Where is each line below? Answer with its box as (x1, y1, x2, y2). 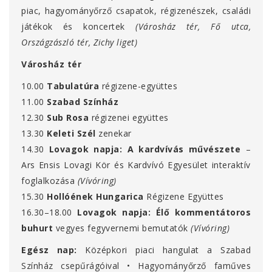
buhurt (21, 222, 53, 234)
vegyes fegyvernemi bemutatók (55, 222, 188, 234)
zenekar (98, 127, 132, 140)
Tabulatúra (47, 80, 99, 92)
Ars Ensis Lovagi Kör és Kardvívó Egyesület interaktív (21, 159, 251, 171)
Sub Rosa (47, 112, 89, 124)
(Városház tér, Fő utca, (135, 21, 251, 33)
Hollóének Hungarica (47, 191, 144, 203)
